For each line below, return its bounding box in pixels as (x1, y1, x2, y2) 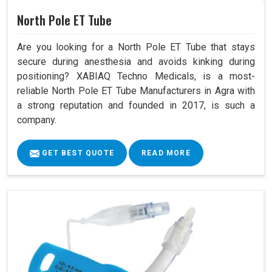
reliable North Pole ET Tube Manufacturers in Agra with (17, 85, 255, 97)
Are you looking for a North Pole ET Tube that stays (17, 41, 255, 53)
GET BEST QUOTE (39, 149, 114, 158)
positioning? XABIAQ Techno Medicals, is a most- (17, 70, 255, 83)
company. (17, 114, 56, 126)
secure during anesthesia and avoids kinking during (17, 56, 255, 68)
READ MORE (141, 149, 191, 158)
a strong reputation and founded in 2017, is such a (17, 100, 255, 112)
